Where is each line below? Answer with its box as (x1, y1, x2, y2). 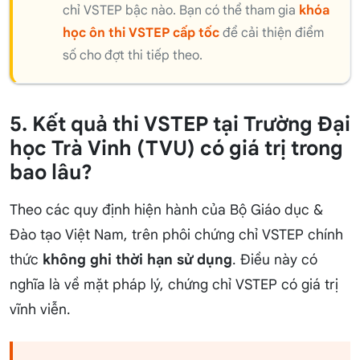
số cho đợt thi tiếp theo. (63, 47, 202, 64)
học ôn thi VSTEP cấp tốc (63, 25, 219, 42)
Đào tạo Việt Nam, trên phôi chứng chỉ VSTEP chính (10, 226, 343, 244)
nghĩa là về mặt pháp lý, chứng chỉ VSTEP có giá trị (10, 276, 338, 294)
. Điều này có (232, 251, 317, 269)
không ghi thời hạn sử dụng (43, 251, 232, 269)
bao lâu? (10, 160, 92, 186)
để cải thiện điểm (219, 25, 324, 42)
